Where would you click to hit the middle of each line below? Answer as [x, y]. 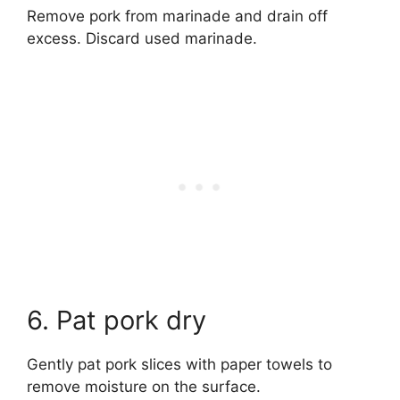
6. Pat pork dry [117, 320]
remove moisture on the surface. [144, 386]
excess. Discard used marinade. [142, 39]
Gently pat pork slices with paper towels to [179, 364]
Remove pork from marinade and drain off [177, 17]
